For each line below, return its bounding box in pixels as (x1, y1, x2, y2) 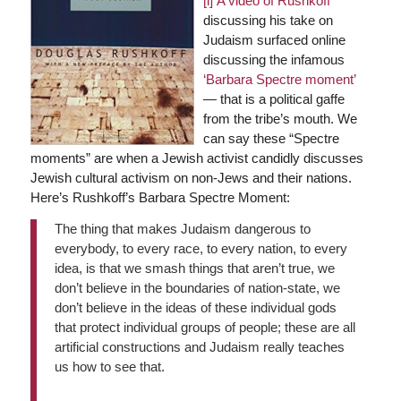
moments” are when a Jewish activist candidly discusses (30, 149, 363, 166)
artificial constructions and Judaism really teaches (54, 338, 345, 354)
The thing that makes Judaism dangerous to (54, 220, 311, 236)
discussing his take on (202, 12, 333, 28)
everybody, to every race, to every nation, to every (54, 240, 347, 256)
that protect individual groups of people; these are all (54, 319, 355, 335)
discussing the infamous (202, 51, 345, 67)
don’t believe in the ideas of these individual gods (54, 299, 337, 315)
